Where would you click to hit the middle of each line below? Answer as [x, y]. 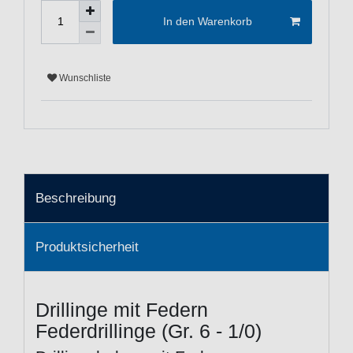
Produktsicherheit [87, 247]
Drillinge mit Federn [122, 310]
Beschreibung [76, 198]
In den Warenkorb [207, 22]
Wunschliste [85, 78]
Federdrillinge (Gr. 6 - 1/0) [149, 331]
